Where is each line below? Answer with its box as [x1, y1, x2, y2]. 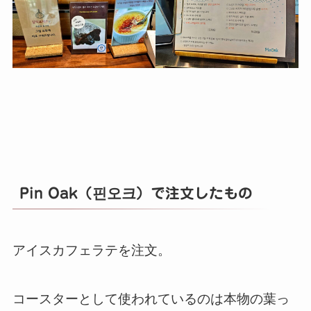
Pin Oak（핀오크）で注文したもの [19, 185, 253, 200]
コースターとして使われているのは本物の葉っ [12, 292, 289, 307]
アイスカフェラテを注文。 [12, 242, 171, 258]
